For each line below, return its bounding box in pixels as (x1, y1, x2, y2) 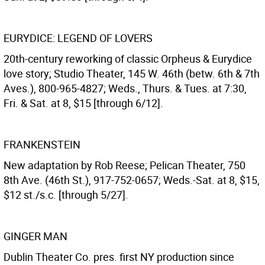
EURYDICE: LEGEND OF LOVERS (4, 31, 153, 45)
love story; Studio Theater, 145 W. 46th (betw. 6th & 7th (4, 66, 260, 80)
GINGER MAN (4, 229, 67, 243)
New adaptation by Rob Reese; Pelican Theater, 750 (4, 158, 245, 172)
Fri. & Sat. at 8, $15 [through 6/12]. (4, 96, 163, 110)
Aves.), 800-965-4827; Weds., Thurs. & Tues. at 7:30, (4, 81, 247, 95)
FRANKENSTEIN (4, 137, 80, 151)
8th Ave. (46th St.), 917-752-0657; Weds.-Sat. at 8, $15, (4, 173, 260, 187)
